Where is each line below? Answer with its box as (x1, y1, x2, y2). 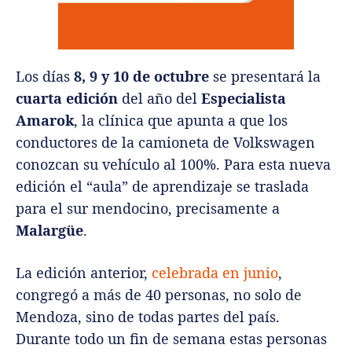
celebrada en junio (152, 263, 278, 283)
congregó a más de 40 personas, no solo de (16, 285, 302, 305)
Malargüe (16, 221, 83, 240)
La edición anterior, (16, 263, 152, 283)
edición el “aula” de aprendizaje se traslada (16, 177, 309, 196)
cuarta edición (16, 89, 122, 108)
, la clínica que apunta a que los (74, 111, 288, 130)
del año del (122, 89, 201, 108)
